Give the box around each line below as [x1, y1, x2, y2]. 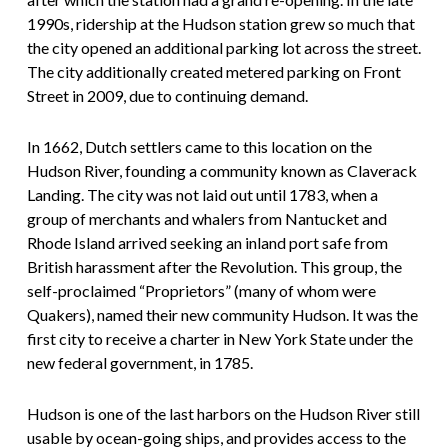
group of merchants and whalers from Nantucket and [26, 209, 387, 229]
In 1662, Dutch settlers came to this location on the [26, 137, 372, 157]
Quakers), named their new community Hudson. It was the [26, 305, 418, 325]
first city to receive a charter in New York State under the [26, 329, 413, 349]
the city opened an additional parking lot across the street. [26, 38, 421, 58]
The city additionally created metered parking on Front [26, 62, 401, 82]
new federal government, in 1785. [26, 353, 253, 373]
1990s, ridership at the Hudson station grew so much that [26, 14, 415, 34]
